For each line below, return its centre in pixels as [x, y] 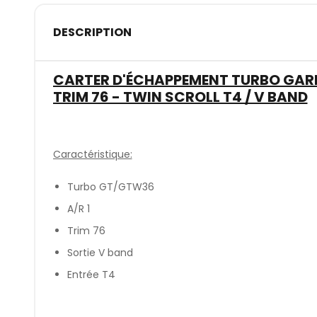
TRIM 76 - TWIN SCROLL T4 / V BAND [180, 97]
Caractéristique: [92, 154]
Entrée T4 [92, 275]
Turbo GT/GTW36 [110, 187]
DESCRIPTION [92, 33]
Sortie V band [100, 253]
